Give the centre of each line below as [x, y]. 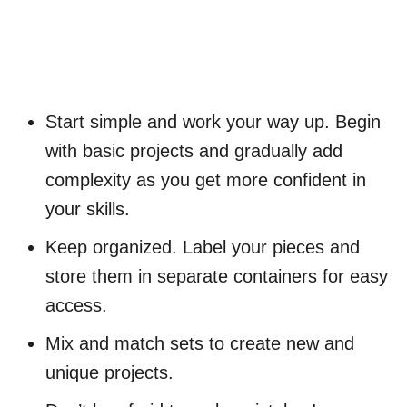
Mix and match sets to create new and [200, 344]
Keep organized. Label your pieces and [203, 248]
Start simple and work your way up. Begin [213, 122]
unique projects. [109, 373]
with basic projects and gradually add [194, 151]
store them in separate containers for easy [217, 277]
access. [76, 306]
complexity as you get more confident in [206, 180]
